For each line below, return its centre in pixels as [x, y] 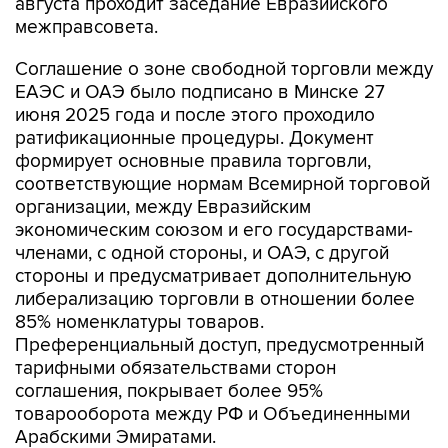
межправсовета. [86, 28]
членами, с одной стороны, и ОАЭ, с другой [202, 254]
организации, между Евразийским [163, 208]
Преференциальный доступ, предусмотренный [219, 346]
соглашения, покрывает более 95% [169, 392]
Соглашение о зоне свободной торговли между [224, 70]
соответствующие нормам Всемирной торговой [222, 185]
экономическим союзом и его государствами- [214, 231]
